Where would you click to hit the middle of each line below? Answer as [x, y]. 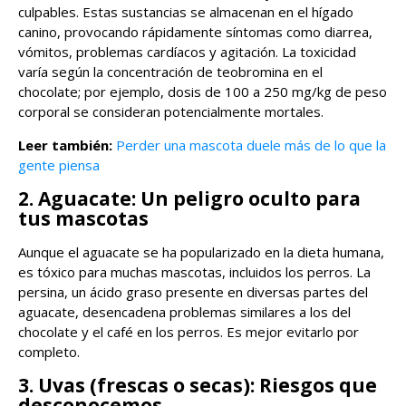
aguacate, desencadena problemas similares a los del [184, 311]
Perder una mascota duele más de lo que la [251, 145]
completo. [49, 351]
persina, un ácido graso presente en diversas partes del [193, 291]
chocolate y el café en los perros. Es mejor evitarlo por [188, 331]
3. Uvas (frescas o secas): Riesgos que [198, 385]
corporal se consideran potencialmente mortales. [171, 111]
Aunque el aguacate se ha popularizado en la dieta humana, [201, 251]
